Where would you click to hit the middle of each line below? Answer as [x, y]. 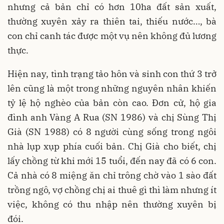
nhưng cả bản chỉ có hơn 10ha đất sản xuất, [112, 7]
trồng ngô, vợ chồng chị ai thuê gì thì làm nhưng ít [112, 190]
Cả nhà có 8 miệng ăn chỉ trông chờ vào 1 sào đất [112, 175]
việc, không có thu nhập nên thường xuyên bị [112, 204]
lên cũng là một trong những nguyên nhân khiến [112, 88]
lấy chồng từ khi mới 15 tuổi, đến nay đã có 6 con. [112, 161]
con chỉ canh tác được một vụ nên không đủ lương [112, 36]
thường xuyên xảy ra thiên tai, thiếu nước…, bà [112, 21]
